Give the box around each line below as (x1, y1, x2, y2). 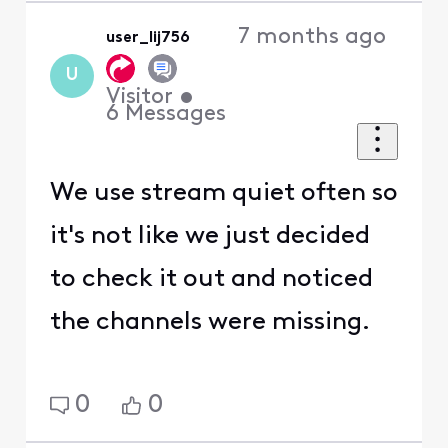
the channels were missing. (49, 310, 376, 336)
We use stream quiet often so (49, 181, 398, 207)
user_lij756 (106, 29, 191, 46)
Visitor (106, 86, 174, 110)
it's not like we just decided (49, 224, 370, 250)
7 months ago (237, 25, 386, 49)
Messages (125, 103, 227, 127)
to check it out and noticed (49, 267, 373, 293)
